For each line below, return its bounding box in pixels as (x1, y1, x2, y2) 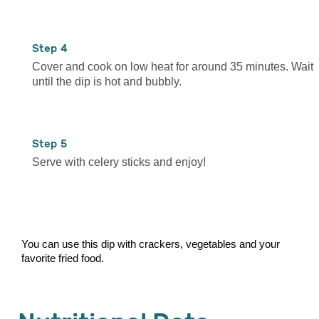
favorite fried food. (21, 251, 104, 264)
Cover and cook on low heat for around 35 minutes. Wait (32, 60, 313, 73)
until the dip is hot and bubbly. (32, 75, 182, 88)
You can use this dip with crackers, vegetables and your (21, 237, 280, 250)
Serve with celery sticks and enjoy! (32, 155, 206, 168)
